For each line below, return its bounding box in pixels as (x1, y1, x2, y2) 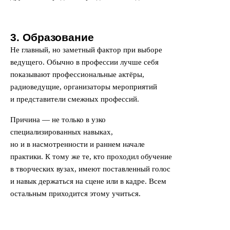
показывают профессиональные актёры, (10, 70, 144, 79)
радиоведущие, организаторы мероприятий (10, 83, 157, 91)
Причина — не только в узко (10, 116, 106, 124)
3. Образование (10, 31, 94, 43)
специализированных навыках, (10, 128, 113, 136)
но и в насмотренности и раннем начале (10, 140, 145, 148)
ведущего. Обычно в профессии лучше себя (10, 58, 159, 66)
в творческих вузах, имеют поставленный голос (10, 165, 170, 173)
